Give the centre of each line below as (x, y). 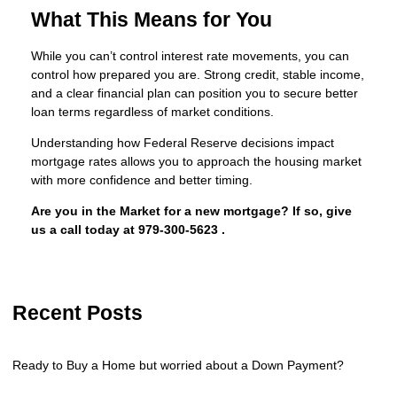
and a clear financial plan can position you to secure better (195, 93)
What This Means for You (152, 20)
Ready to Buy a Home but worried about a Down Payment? (178, 366)
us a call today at (85, 230)
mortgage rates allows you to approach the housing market (196, 162)
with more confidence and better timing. (142, 180)
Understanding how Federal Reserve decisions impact (183, 143)
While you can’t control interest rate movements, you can (190, 56)
